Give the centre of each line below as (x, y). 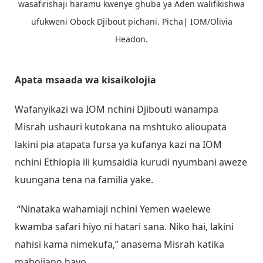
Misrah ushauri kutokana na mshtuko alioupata (121, 127)
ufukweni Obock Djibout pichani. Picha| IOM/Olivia (131, 22)
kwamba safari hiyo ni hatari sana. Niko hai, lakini (124, 227)
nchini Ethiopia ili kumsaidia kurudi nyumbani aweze (131, 162)
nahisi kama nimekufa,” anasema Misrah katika (119, 245)
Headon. (131, 39)
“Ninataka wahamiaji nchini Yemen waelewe (113, 209)
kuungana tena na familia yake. (85, 180)
